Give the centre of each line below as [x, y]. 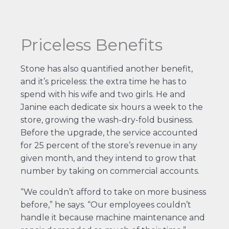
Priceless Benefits [91, 44]
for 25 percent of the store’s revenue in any [109, 145]
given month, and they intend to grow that [108, 158]
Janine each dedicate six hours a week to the [111, 107]
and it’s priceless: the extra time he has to [103, 81]
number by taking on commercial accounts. [110, 171]
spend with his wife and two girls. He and [103, 94]
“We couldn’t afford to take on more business [113, 192]
